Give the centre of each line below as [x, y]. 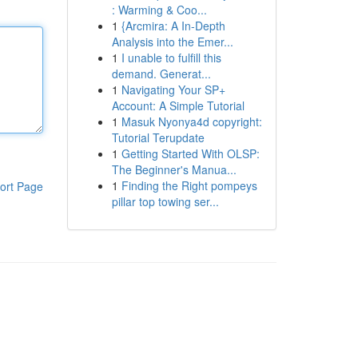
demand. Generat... [161, 74]
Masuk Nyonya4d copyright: [191, 121]
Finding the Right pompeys [189, 185]
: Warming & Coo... [159, 10]
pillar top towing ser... [165, 201]
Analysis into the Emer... [172, 42]
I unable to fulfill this [171, 58]
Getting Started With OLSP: [190, 153]
